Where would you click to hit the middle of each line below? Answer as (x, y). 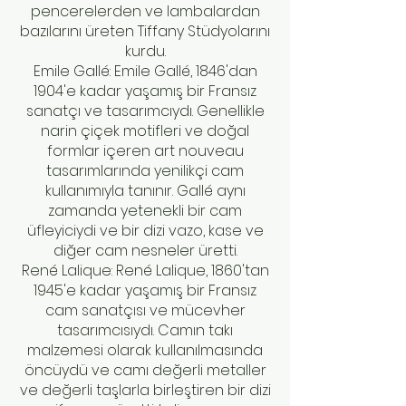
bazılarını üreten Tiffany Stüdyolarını (145, 31)
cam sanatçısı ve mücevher (145, 310)
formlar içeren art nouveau (145, 151)
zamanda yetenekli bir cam (145, 211)
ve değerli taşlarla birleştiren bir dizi (145, 390)
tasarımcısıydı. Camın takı (145, 330)
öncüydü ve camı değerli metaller (145, 370)
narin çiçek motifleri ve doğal (145, 131)
